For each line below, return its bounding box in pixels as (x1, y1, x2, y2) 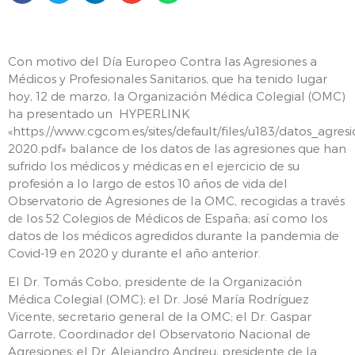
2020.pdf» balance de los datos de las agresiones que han (8, 140, 346, 155)
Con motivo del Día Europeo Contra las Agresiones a (8, 53, 317, 68)
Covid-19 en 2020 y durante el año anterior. (8, 245, 261, 260)
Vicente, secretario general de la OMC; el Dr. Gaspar (8, 309, 311, 323)
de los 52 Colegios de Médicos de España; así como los (8, 210, 327, 225)
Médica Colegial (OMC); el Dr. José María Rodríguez (8, 292, 309, 306)
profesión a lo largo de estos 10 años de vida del (8, 175, 288, 190)
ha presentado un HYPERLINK (8, 105, 190, 120)
